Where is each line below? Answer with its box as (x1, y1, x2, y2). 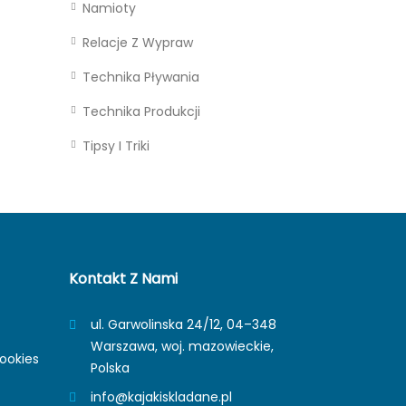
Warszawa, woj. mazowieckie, (91, 337, 274, 355)
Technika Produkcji (82, 102, 200, 121)
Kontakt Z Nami (69, 268, 178, 289)
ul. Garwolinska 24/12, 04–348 (91, 315, 276, 333)
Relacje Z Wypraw (82, 34, 193, 52)
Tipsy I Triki (82, 137, 150, 155)
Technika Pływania (82, 68, 199, 86)
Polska (91, 359, 130, 377)
